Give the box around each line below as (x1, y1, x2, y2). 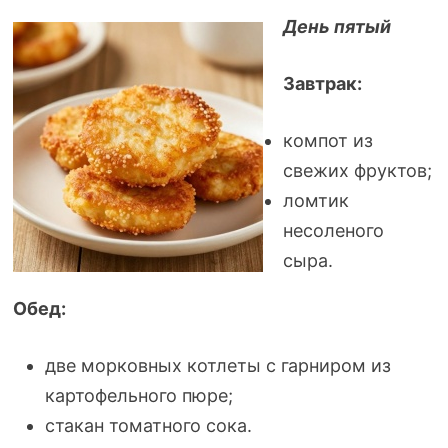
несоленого (282, 220, 384, 241)
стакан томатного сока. (44, 415, 252, 436)
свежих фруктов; (282, 160, 432, 181)
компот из (282, 130, 373, 151)
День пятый (282, 16, 391, 37)
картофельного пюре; (44, 385, 233, 406)
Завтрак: (282, 73, 362, 94)
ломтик (282, 190, 349, 211)
